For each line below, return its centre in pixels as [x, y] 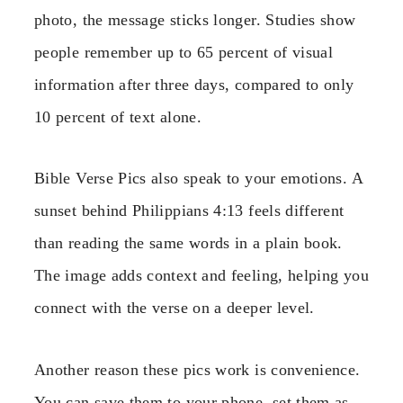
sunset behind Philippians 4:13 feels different [189, 211]
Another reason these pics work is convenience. [197, 369]
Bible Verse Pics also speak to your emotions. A [198, 179]
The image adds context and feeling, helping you [201, 276]
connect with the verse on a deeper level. [175, 308]
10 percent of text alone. [118, 117]
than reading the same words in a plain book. [188, 243]
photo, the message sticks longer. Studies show [195, 20]
